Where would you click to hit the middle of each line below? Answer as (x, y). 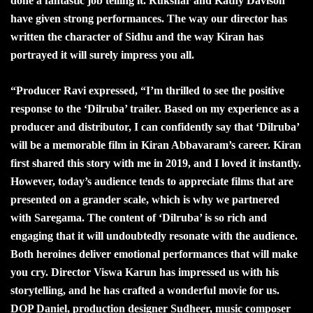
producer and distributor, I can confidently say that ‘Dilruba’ (155, 126)
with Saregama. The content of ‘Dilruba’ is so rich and (139, 217)
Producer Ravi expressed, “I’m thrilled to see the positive (150, 90)
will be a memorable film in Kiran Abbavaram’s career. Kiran (156, 145)
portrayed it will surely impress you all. (102, 54)
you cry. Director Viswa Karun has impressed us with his (145, 272)
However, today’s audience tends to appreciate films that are (152, 181)
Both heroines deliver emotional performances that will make (154, 254)
